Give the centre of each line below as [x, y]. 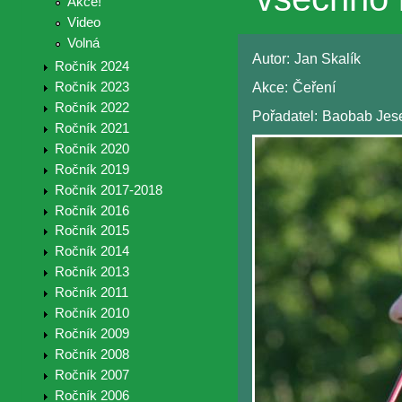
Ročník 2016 [92, 210]
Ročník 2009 [92, 334]
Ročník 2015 [92, 231]
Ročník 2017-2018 [108, 190]
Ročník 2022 [92, 107]
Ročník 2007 [92, 375]
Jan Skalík [328, 59]
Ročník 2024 [92, 67]
